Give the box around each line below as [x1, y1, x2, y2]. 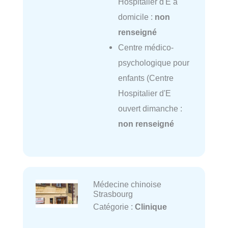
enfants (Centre [118, 73, 174, 83]
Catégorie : [93, 202, 135, 211]
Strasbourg [93, 189, 133, 198]
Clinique [134, 202, 167, 211]
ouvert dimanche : [118, 104, 182, 113]
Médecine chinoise [93, 179, 161, 189]
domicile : [118, 12, 155, 22]
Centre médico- [118, 43, 174, 52]
